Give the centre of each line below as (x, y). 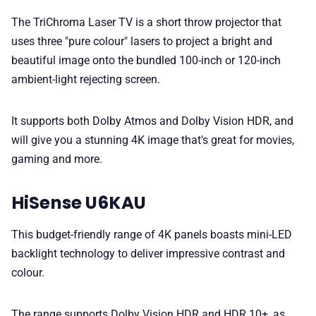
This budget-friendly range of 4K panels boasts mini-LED (152, 234)
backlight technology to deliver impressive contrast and (148, 253)
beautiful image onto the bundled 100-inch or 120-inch (146, 61)
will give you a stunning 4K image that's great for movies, (153, 140)
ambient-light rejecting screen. (86, 80)
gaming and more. (57, 159)
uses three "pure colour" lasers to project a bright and (142, 42)
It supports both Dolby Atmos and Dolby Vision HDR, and (152, 121)
